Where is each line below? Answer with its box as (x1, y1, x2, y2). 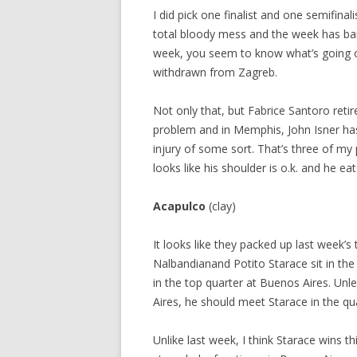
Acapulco (153, 198, 206, 214)
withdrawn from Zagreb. (153, 65, 277, 80)
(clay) (206, 198, 236, 214)
